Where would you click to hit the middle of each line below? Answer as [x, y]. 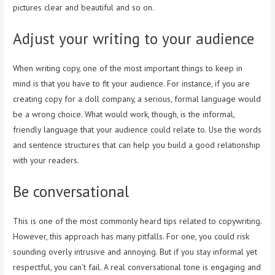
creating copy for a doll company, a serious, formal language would [137, 99]
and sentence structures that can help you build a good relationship [137, 145]
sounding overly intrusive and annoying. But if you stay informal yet [135, 252]
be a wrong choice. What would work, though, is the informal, [124, 114]
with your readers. [46, 161]
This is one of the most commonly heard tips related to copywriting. [137, 221]
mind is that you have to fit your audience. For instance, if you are [132, 84]
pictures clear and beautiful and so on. [84, 8]
